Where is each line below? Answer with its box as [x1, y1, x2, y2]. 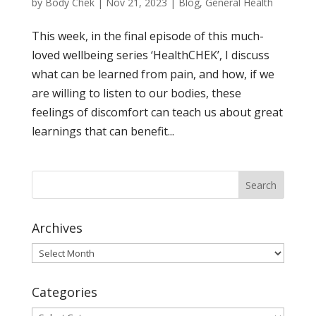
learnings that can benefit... [31, 123, 174, 139]
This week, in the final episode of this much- [31, 28, 264, 44]
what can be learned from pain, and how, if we [31, 66, 274, 82]
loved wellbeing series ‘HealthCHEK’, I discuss [31, 47, 269, 63]
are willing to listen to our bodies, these [31, 85, 241, 101]
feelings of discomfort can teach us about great [31, 104, 283, 120]
